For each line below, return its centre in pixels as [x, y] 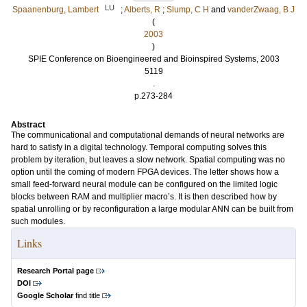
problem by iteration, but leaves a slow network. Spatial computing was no [148, 160]
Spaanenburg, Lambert [56, 10]
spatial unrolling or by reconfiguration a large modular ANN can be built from [152, 209]
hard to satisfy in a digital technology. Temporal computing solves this [139, 147]
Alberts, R [142, 10]
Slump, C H [188, 10]
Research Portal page [56, 271]
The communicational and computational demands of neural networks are [148, 135]
